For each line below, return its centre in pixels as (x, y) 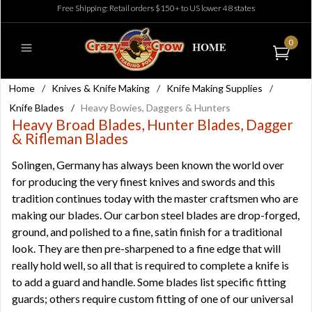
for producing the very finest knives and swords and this (143, 181)
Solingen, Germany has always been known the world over (148, 165)
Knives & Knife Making (101, 88)
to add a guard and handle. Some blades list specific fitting (149, 282)
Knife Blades (37, 108)
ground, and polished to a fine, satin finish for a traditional (147, 232)
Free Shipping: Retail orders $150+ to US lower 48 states (156, 8)
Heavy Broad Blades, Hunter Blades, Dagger (153, 124)
